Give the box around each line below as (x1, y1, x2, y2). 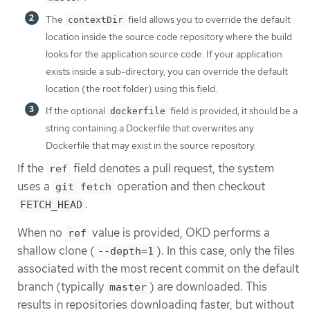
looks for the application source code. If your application (46, 47, 282, 60)
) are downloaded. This (149, 279, 267, 295)
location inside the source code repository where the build (46, 30, 292, 43)
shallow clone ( (17, 243, 95, 259)
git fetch (55, 180, 111, 193)
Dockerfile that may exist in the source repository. (46, 138, 256, 152)
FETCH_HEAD (20, 198, 82, 211)
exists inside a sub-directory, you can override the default (46, 64, 288, 77)
